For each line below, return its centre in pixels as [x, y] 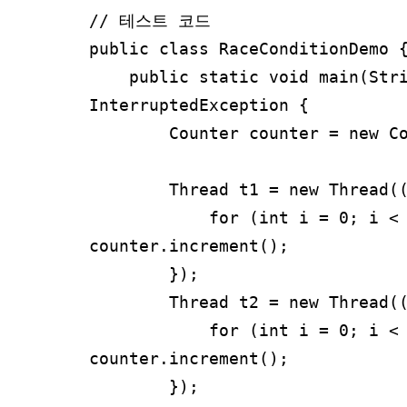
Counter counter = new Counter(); [129, 133]
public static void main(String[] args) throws [109, 76]
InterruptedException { [199, 104]
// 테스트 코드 [150, 20]
